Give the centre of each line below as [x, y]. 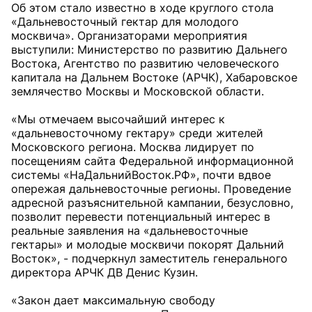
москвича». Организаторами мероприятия [129, 36]
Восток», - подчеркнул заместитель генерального [149, 258]
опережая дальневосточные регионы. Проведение [151, 189]
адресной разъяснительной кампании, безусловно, [152, 203]
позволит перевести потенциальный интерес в [141, 217]
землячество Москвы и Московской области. [138, 91]
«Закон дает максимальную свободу [113, 300]
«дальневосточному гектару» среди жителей [137, 133]
